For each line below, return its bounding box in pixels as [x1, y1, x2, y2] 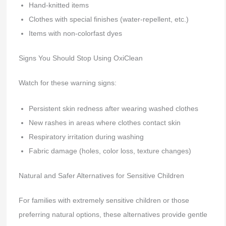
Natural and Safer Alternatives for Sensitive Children [18, 171, 184, 180]
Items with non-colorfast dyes [28, 29, 122, 38]
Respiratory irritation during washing [28, 132, 144, 141]
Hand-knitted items [28, 1, 89, 10]
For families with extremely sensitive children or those [18, 196, 189, 204]
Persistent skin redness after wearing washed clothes [28, 104, 198, 112]
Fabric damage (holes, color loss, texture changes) [28, 146, 191, 155]
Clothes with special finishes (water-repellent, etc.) [28, 15, 189, 24]
